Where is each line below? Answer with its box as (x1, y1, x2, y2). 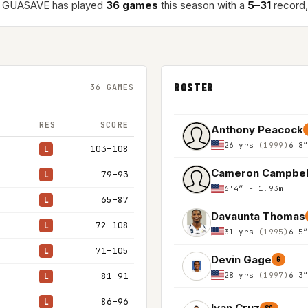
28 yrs (223, 269, 259, 280)
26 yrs (223, 140, 259, 150)
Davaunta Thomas (211, 209, 305, 223)
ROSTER (174, 80, 214, 93)
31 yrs (223, 226, 259, 236)
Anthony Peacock (211, 122, 303, 136)
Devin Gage (211, 252, 272, 266)
